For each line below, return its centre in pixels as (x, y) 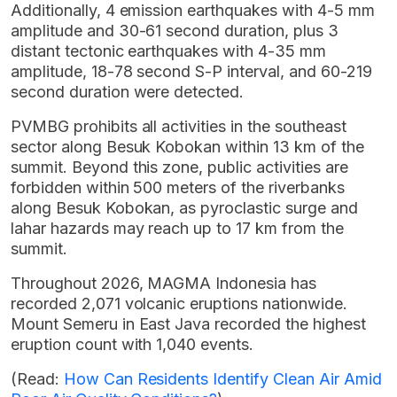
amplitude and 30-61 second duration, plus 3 (175, 30)
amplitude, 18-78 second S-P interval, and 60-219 (191, 71)
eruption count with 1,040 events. (132, 344)
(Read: (37, 378)
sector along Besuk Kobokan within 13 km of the (187, 146)
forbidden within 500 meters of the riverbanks (178, 187)
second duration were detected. (128, 91)
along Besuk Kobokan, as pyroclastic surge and (184, 207)
